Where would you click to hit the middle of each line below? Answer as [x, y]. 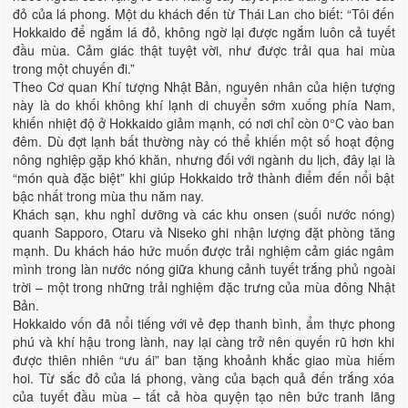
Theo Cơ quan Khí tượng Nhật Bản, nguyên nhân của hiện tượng [204, 87]
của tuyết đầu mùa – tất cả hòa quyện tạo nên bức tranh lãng [204, 396]
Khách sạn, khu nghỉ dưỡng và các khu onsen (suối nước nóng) [204, 214]
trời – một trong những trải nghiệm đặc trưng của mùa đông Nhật [204, 287]
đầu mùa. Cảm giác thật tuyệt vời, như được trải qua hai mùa [204, 50]
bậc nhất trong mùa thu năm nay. [109, 196]
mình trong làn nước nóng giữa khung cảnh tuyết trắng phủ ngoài [204, 269]
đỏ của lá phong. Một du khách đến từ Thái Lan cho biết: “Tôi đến [204, 14]
